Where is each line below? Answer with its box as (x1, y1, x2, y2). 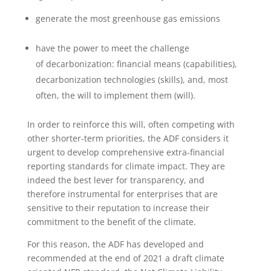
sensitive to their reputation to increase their (27, 202, 209, 214)
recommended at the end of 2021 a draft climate (27, 252, 224, 264)
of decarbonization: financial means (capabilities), (35, 58, 237, 70)
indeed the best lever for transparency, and (27, 174, 204, 186)
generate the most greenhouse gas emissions (35, 13, 220, 25)
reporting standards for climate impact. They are (27, 160, 225, 172)
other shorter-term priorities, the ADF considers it (27, 132, 229, 145)
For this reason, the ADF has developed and (27, 238, 204, 250)
